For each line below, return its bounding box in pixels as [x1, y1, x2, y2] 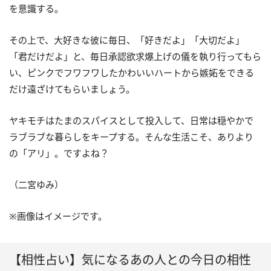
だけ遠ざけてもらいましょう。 [9, 83, 135, 96]
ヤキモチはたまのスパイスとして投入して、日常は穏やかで [9, 114, 253, 127]
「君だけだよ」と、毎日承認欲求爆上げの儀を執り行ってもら [9, 50, 261, 63]
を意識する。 [9, 2, 64, 15]
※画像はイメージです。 [9, 210, 107, 223]
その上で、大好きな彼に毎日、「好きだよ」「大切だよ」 [9, 34, 244, 47]
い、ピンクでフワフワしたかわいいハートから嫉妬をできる [9, 67, 254, 79]
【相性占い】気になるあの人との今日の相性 [9, 252, 251, 269]
